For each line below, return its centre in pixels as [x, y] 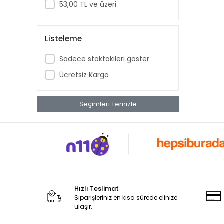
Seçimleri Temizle [108, 104]
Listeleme [63, 38]
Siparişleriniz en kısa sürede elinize [126, 197]
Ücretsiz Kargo [84, 75]
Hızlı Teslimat [96, 188]
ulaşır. [83, 206]
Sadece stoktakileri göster [104, 59]
